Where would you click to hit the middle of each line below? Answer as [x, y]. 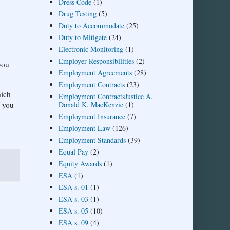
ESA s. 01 [73, 187]
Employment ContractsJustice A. [106, 96]
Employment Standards [92, 140]
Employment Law [84, 128]
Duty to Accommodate [91, 25]
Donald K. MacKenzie [91, 104]
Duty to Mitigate [82, 37]
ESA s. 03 [73, 199]
